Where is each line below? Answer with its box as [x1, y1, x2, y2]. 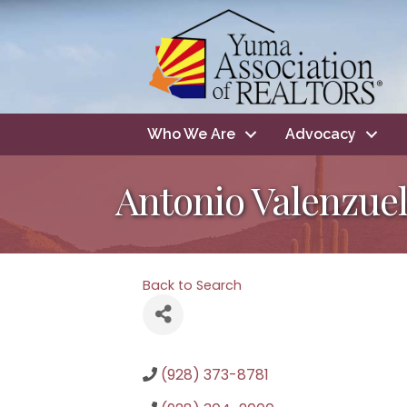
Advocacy [285, 124, 356, 143]
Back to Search [143, 275, 242, 294]
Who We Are [147, 124, 235, 143]
